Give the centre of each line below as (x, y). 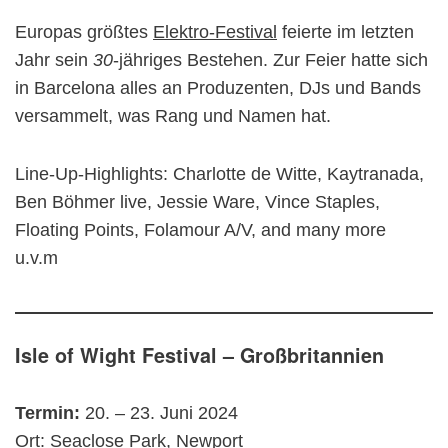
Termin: (50, 413)
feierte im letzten (345, 32)
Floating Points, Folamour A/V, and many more (200, 230)
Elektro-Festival (215, 32)
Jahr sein (54, 60)
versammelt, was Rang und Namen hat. (173, 116)
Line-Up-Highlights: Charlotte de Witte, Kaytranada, (219, 174)
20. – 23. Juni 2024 (161, 413)
